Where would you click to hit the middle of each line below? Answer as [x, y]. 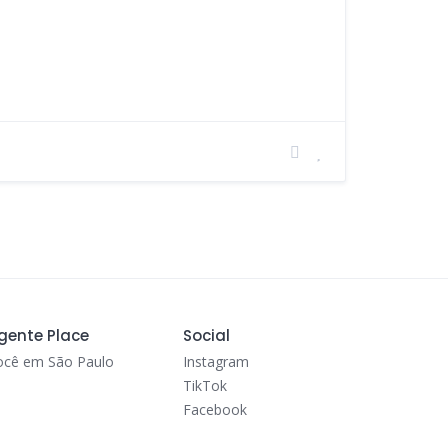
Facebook [214, 409]
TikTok [204, 385]
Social [206, 335]
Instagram [215, 361]
